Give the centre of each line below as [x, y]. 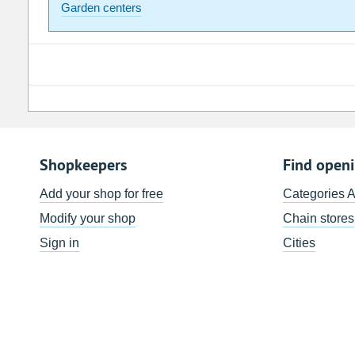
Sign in [59, 243]
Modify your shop [87, 219]
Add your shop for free [101, 194]
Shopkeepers [83, 165]
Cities [299, 243]
